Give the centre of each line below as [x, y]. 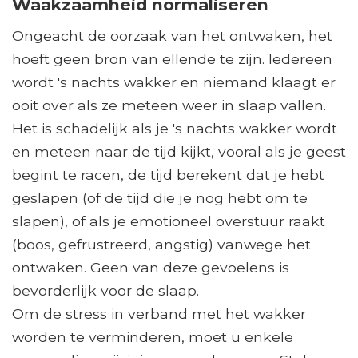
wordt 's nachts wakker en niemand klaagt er [174, 82]
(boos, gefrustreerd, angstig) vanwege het [161, 245]
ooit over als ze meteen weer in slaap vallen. [169, 105]
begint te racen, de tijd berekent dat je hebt [168, 175]
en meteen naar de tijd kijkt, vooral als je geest [179, 152]
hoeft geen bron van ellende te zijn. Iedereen [172, 59]
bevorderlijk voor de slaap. [105, 291]
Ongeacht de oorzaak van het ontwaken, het [172, 36]
